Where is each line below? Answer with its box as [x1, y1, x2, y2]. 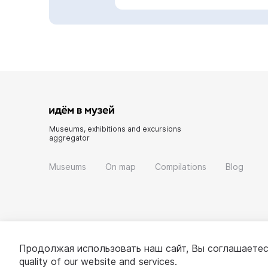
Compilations [155, 161, 206, 172]
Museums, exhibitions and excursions [49, 124, 181, 133]
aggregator [49, 133, 90, 142]
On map [105, 161, 136, 172]
